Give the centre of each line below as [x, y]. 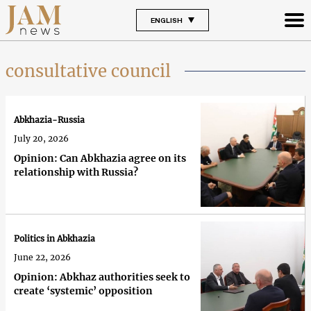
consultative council [88, 71]
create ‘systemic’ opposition [83, 291]
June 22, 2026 [42, 258]
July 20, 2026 [41, 139]
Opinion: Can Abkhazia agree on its [100, 159]
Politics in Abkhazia [54, 239]
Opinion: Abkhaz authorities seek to [102, 277]
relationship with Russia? [76, 173]
